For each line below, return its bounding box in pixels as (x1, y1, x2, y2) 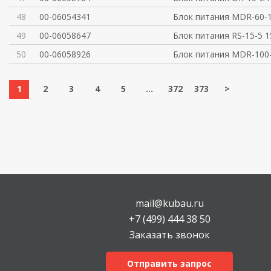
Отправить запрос (127, 258, 212, 269)
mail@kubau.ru (135, 197, 204, 210)
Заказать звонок (129, 228, 210, 241)
